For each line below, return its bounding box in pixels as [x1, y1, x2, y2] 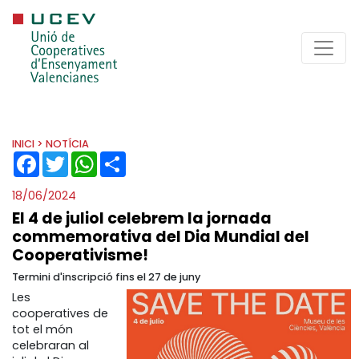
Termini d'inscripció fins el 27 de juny [12, 270, 200, 284]
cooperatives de [12, 305, 108, 321]
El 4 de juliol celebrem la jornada [12, 208, 272, 229]
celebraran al [12, 337, 89, 353]
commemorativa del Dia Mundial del [12, 226, 309, 248]
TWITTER [68, 151, 111, 164]
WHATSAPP [97, 151, 155, 164]
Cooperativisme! [12, 244, 148, 266]
